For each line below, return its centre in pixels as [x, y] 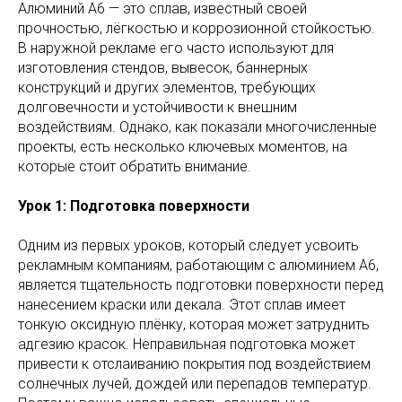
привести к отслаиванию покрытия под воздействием [194, 364]
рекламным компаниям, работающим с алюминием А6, [198, 266]
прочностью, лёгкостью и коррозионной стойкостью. [197, 29]
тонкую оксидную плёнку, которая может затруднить [194, 325]
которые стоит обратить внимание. [135, 167]
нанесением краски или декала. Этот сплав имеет [182, 305]
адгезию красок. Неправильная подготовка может [187, 345]
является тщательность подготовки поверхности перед [201, 285]
